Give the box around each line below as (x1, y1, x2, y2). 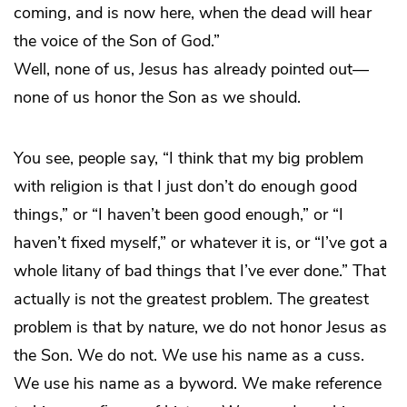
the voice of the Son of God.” (14, 30, 220, 53)
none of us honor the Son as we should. (14, 86, 301, 109)
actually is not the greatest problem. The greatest (14, 288, 369, 311)
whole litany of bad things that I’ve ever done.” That (14, 260, 386, 283)
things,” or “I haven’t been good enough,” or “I (14, 203, 343, 226)
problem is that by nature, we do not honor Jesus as (14, 316, 387, 339)
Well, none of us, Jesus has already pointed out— (14, 58, 369, 81)
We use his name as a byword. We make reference (14, 372, 382, 395)
